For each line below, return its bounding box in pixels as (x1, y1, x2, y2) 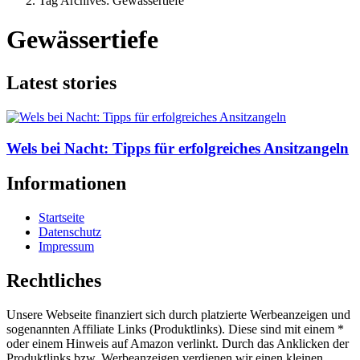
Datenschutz (39, 225, 101, 239)
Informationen (6, 173, 126, 194)
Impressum (39, 239, 94, 254)
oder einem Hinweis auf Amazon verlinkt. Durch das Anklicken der (6, 337, 349, 351)
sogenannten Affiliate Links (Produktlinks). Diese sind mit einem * (6, 322, 344, 337)
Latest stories (6, 72, 117, 93)
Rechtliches (6, 270, 101, 292)
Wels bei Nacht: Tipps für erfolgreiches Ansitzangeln (6, 139, 349, 157)
